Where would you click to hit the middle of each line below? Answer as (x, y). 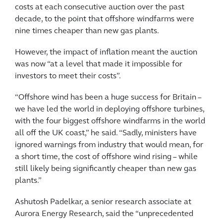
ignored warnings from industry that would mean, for (109, 145)
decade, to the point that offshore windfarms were (105, 20)
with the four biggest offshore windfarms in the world (110, 122)
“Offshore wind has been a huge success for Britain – (108, 98)
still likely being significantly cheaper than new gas (106, 169)
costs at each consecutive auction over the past (100, 8)
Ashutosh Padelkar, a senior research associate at (103, 202)
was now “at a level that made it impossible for (99, 65)
